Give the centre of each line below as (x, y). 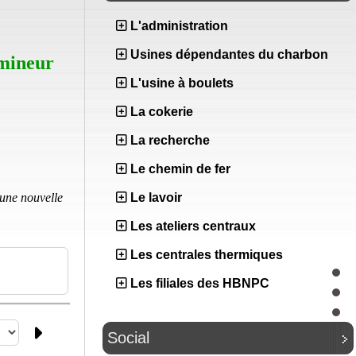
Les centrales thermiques (205, 255)
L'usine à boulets (180, 83)
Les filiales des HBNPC (198, 283)
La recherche (168, 140)
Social (128, 338)
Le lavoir (155, 197)
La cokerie (160, 112)
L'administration (179, 26)
